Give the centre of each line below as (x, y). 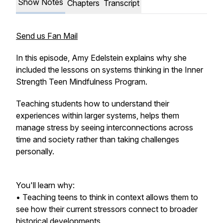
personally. (35, 151)
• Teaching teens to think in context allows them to (107, 197)
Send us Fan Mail (47, 36)
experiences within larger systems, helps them (98, 115)
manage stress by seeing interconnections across (105, 127)
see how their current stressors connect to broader (107, 209)
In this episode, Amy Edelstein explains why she (101, 58)
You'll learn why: (45, 185)
